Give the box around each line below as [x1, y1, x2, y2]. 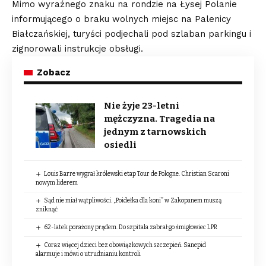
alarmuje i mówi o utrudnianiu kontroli [36, 251, 141, 258]
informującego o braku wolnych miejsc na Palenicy [12, 14, 231, 25]
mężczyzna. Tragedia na [104, 113, 215, 125]
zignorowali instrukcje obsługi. [12, 43, 146, 55]
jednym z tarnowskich [104, 126, 207, 138]
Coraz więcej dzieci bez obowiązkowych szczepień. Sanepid [43, 242, 206, 249]
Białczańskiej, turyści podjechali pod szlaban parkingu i [12, 28, 251, 40]
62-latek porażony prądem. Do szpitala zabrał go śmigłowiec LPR [43, 224, 217, 232]
